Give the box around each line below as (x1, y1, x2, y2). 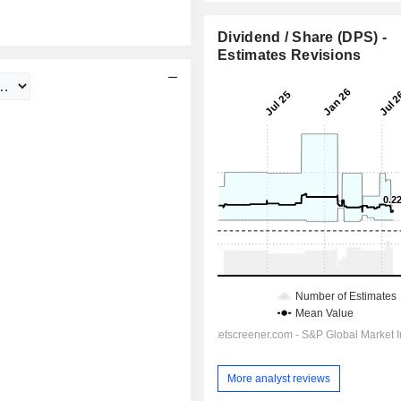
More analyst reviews (227, 371, 331, 385)
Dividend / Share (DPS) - (218, 30, 388, 46)
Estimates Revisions (218, 47, 362, 64)
